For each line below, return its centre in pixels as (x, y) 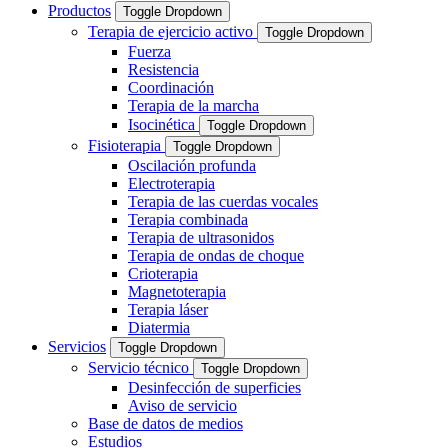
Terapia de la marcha (193, 106)
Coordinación (171, 88)
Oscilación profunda (192, 166)
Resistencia (163, 70)
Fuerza (149, 52)
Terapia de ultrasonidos (201, 238)
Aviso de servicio (182, 406)
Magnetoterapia (177, 292)
